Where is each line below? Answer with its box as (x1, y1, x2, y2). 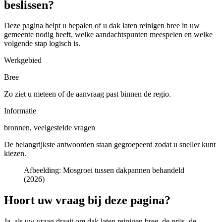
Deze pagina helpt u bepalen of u (4, 21, 109, 30)
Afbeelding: (24, 166, 63, 175)
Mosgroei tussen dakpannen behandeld (63, 166, 184, 175)
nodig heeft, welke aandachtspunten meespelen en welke (34, 30, 213, 39)
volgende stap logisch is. (4, 39, 80, 48)
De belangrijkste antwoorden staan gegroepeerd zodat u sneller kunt (4, 140, 216, 149)
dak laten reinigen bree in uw (109, 21, 200, 30)
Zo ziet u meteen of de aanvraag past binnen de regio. (4, 90, 171, 99)
